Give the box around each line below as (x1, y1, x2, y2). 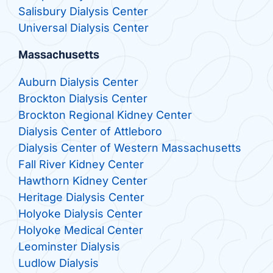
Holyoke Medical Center (18, 224, 143, 237)
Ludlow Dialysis (18, 257, 99, 270)
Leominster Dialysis (18, 240, 120, 253)
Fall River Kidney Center (18, 158, 144, 171)
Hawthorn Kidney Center (18, 174, 147, 188)
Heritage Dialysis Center (18, 191, 144, 204)
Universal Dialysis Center (18, 21, 149, 35)
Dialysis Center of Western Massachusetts (18, 141, 241, 155)
